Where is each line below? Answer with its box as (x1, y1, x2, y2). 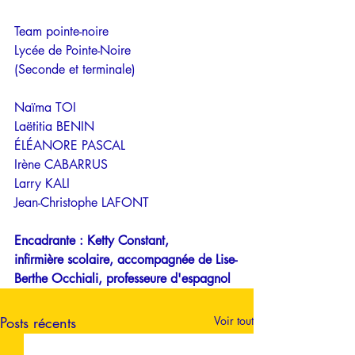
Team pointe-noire (14, 23, 109, 40)
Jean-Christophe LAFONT (14, 194, 149, 211)
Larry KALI (14, 175, 74, 192)
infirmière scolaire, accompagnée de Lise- (14, 251, 237, 268)
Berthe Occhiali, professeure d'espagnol (14, 270, 231, 287)
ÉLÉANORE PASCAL (14, 137, 129, 154)
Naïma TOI (14, 99, 80, 116)
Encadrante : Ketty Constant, (14, 232, 173, 249)
